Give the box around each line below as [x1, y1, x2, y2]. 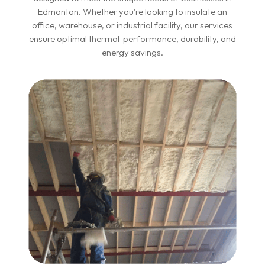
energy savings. [101, 47, 163, 59]
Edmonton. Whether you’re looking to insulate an [37, 6, 227, 18]
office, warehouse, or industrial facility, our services [32, 20, 233, 31]
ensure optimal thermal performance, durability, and [28, 33, 236, 45]
